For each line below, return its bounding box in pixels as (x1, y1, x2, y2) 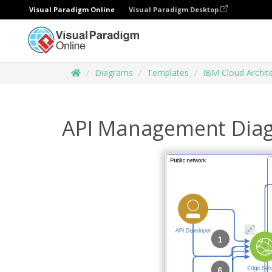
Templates (147, 67, 189, 78)
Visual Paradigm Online (29, 5, 115, 14)
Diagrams (95, 67, 133, 78)
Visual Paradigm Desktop (129, 5, 220, 14)
